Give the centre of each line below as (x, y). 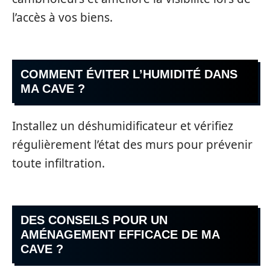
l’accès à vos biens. (62, 17)
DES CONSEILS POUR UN (94, 220)
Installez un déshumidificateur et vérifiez (123, 126)
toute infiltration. (58, 163)
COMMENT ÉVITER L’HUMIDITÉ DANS (129, 74)
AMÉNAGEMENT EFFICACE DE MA (120, 235)
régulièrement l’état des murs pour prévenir (132, 144)
